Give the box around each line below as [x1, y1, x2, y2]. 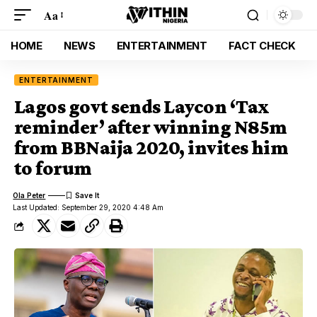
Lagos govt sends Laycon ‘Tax [14, 96, 270, 117]
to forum [14, 157, 92, 179]
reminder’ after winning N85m [14, 116, 287, 138]
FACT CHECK [228, 38, 296, 52]
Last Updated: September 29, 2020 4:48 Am [13, 203, 164, 212]
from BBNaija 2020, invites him [14, 137, 289, 158]
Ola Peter [13, 190, 46, 200]
